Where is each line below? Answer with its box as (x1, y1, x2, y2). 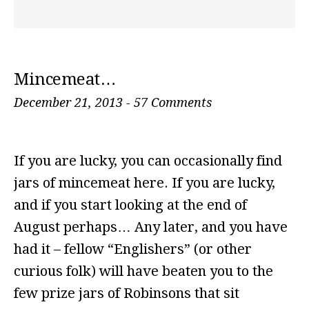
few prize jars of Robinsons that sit (14, 285, 239, 301)
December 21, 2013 (14, 95, 123, 110)
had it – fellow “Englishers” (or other (14, 241, 252, 257)
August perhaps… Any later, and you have (14, 219, 288, 235)
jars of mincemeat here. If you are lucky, (14, 175, 275, 191)
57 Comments (134, 95, 212, 110)
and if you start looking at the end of (14, 197, 247, 213)
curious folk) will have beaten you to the (14, 263, 273, 279)
